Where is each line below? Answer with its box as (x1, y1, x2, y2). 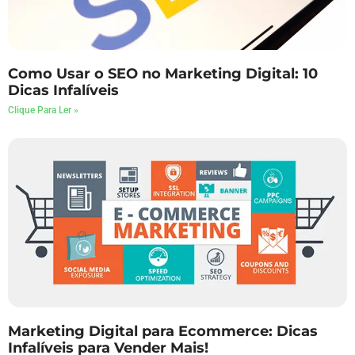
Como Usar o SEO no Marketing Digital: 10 (8, 64, 318, 82)
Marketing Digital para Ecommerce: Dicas (8, 322, 318, 340)
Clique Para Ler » (8, 104, 78, 116)
